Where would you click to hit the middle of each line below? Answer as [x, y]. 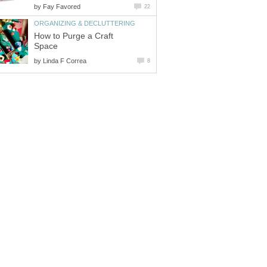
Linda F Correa [65, 60]
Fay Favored [62, 6]
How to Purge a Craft [74, 36]
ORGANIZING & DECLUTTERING [85, 23]
